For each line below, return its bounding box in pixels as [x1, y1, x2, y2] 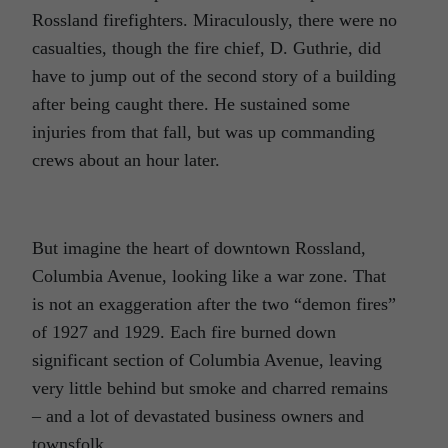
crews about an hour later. [32, 149, 220, 170]
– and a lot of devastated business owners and [32, 405, 364, 426]
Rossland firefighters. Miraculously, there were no [32, 9, 397, 30]
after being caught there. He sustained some [32, 93, 350, 114]
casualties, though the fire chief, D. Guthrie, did [32, 37, 381, 58]
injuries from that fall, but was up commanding [32, 121, 375, 142]
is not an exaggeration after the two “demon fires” [32, 293, 396, 314]
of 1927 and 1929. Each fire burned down [32, 321, 336, 342]
